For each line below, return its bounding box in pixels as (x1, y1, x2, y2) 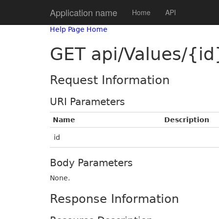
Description (164, 116, 209, 124)
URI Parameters (50, 96, 125, 108)
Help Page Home (50, 25, 108, 33)
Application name (50, 6, 117, 19)
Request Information (50, 73, 170, 87)
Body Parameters (50, 157, 132, 169)
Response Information (50, 192, 179, 206)
